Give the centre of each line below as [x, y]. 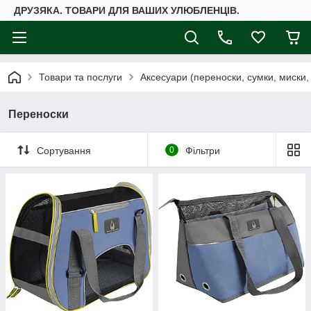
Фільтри [202, 150]
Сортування [64, 150]
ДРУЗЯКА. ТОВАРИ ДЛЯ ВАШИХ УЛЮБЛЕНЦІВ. [127, 10]
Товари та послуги [81, 77]
